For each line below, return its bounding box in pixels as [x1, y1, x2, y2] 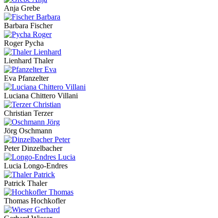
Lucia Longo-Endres [4, 162, 68, 170]
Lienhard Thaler [4, 56, 54, 65]
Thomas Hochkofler [4, 197, 66, 205]
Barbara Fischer [4, 21, 53, 30]
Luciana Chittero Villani [4, 91, 78, 100]
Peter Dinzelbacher [4, 144, 62, 153]
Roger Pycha [4, 39, 44, 48]
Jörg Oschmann [4, 127, 52, 135]
